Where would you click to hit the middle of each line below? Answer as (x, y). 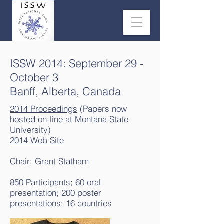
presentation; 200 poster (56, 193)
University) (30, 130)
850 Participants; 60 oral (55, 182)
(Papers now (102, 109)
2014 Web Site (37, 140)
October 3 (34, 77)
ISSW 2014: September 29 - (77, 63)
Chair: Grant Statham (49, 161)
